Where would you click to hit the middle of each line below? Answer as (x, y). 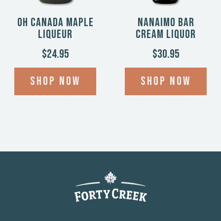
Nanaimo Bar (166, 22)
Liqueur (55, 34)
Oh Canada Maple (55, 22)
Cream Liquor (166, 34)
